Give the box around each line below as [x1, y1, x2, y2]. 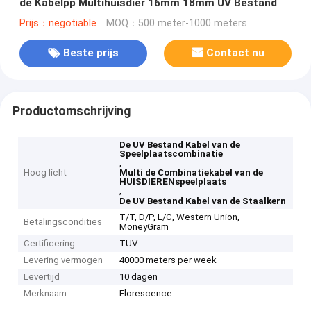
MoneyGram [119, 221, 169, 233]
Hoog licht [24, 167, 67, 178]
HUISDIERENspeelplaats [119, 176, 227, 187]
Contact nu [206, 47, 265, 60]
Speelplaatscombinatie [119, 149, 224, 160]
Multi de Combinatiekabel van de [119, 167, 264, 178]
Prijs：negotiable [19, 17, 96, 29]
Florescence [119, 288, 173, 299]
